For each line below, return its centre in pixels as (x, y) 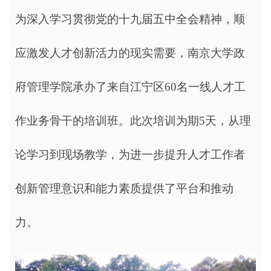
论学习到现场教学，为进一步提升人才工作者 (130, 154)
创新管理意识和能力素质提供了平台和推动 (124, 188)
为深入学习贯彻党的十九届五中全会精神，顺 (130, 19)
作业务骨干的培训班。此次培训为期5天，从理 (133, 120)
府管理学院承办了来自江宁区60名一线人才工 (130, 87)
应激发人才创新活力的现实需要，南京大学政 (130, 53)
